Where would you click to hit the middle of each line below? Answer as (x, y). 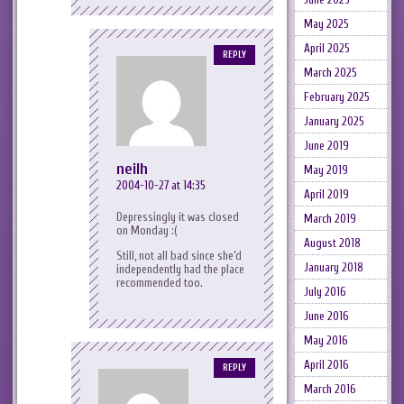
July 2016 (325, 292)
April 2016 (326, 365)
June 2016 (326, 316)
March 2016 (330, 389)
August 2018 (332, 243)
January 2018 (333, 267)
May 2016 (326, 340)
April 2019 (326, 194)
